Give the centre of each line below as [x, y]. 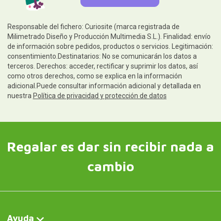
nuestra [20, 95]
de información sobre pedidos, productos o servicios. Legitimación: [110, 46]
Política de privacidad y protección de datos [100, 95]
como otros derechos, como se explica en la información [94, 76]
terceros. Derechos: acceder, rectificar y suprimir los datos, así [102, 66]
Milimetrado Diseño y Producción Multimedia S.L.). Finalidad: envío [109, 36]
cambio [110, 166]
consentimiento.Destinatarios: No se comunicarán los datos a [102, 56]
